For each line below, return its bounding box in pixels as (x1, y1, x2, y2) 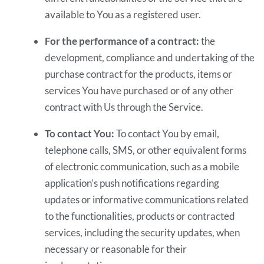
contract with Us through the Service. (45, 100, 204, 113)
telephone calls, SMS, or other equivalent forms (45, 143, 247, 156)
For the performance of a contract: (45, 34, 200, 47)
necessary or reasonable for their (45, 242, 187, 255)
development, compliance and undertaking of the (45, 51, 255, 64)
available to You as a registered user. (45, 8, 202, 21)
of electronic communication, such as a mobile (45, 160, 240, 173)
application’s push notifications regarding (45, 176, 220, 189)
